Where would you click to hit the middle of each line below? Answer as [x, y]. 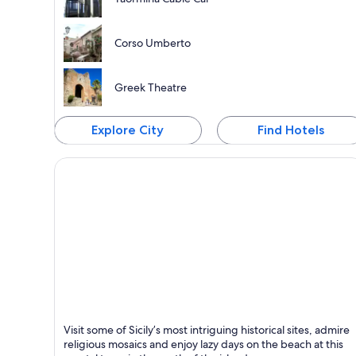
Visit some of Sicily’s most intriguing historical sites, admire [207, 329]
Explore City [128, 130]
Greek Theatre [151, 88]
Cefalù [73, 321]
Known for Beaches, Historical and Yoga [169, 338]
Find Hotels [290, 130]
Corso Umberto [153, 43]
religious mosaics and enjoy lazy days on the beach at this [203, 344]
